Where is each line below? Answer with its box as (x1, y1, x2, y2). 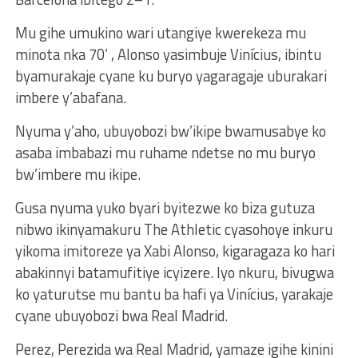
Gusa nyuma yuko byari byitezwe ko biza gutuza (14, 196, 315, 219)
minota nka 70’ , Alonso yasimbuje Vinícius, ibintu (14, 42, 321, 66)
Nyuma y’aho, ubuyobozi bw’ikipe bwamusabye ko (14, 119, 326, 142)
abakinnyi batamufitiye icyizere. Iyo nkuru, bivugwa (14, 261, 334, 284)
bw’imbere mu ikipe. (14, 162, 141, 185)
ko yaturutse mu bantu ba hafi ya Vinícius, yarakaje (14, 282, 333, 305)
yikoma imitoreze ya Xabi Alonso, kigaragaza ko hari (14, 239, 335, 262)
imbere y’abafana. (14, 86, 126, 109)
